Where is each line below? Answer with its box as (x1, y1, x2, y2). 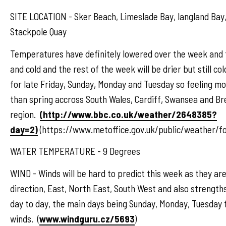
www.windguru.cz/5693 (39, 213, 135, 224)
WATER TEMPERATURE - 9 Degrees (10, 145, 140, 157)
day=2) (10, 123, 38, 135)
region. (10, 108, 40, 120)
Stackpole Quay (10, 26, 67, 38)
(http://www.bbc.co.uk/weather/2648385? (40, 108, 217, 120)
